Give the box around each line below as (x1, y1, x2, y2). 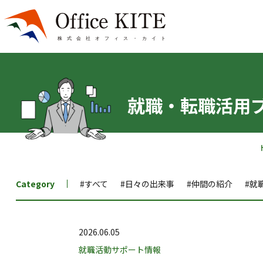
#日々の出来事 (120, 177, 174, 190)
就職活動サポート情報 (79, 243, 161, 255)
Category (15, 177, 55, 190)
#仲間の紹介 (186, 177, 232, 190)
